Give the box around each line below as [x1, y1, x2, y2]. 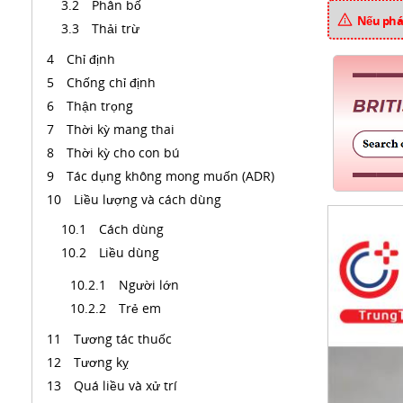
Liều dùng [99, 244, 163, 261]
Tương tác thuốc [74, 330, 175, 347]
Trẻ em [119, 300, 165, 317]
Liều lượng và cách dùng [74, 191, 225, 208]
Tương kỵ [74, 354, 132, 371]
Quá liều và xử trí [74, 377, 181, 394]
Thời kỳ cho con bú [67, 144, 184, 161]
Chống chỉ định [67, 74, 159, 91]
